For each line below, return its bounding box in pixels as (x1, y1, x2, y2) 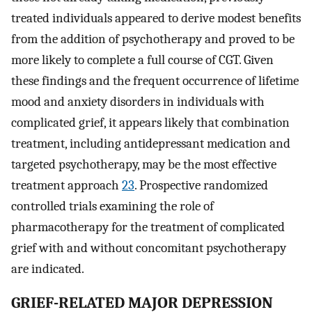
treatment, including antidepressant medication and (11, 136, 290, 152)
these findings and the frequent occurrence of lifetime (11, 73, 299, 89)
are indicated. (11, 261, 84, 277)
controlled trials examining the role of (11, 198, 214, 214)
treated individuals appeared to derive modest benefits (11, 10, 301, 26)
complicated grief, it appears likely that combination (11, 115, 290, 131)
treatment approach (11, 178, 122, 194)
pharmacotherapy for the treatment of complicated (11, 219, 285, 235)
